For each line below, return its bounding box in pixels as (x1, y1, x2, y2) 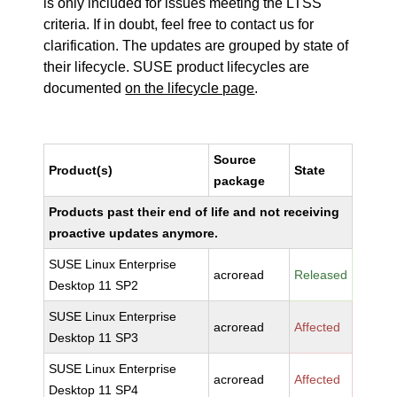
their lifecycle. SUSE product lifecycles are (43, 59, 310, 74)
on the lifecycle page (125, 81, 255, 96)
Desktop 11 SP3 (49, 331, 139, 345)
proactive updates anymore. (49, 226, 219, 240)
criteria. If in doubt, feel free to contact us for (43, 17, 315, 32)
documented (43, 81, 126, 96)
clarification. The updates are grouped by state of (43, 38, 349, 53)
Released (294, 268, 348, 282)
